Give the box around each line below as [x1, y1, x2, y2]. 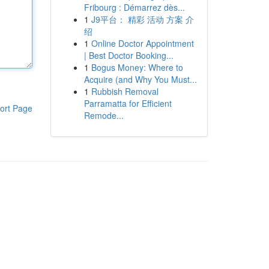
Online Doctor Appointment [91, 37, 194, 49]
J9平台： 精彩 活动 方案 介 [91, 13, 194, 25]
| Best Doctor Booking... [83, 49, 174, 61]
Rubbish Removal [91, 85, 159, 97]
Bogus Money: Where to [91, 61, 183, 73]
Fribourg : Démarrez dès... [83, 1, 185, 13]
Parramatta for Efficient [83, 97, 172, 109]
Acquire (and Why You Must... [83, 73, 197, 85]
